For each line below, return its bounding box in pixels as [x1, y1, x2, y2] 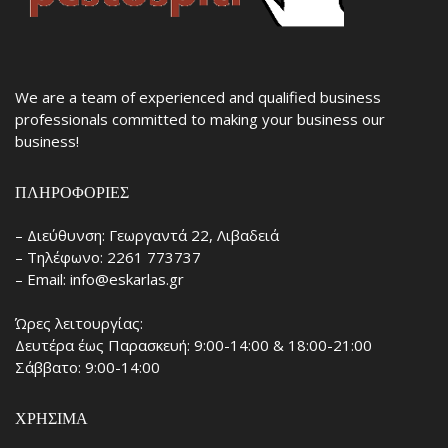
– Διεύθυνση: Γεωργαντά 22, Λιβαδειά [15, 225, 279, 246]
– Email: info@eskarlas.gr [15, 269, 184, 290]
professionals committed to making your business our [15, 109, 385, 130]
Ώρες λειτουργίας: [15, 312, 143, 333]
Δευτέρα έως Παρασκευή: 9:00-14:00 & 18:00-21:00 [15, 334, 372, 355]
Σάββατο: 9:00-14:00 [15, 356, 160, 377]
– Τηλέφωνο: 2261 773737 [15, 247, 201, 268]
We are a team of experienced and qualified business [15, 87, 381, 108]
